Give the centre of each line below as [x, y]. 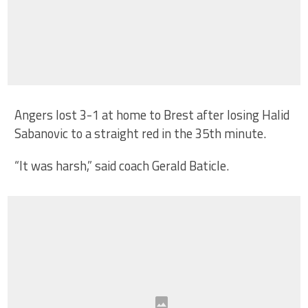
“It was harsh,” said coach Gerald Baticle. [122, 166]
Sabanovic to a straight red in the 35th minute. [141, 134]
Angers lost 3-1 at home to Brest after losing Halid [152, 115]
